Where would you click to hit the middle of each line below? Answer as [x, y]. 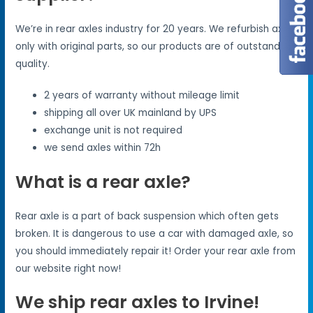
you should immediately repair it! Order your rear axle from [156, 251]
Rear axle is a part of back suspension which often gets [147, 216]
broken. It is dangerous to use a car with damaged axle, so [155, 233]
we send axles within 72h [103, 148]
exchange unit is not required [114, 131]
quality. [33, 64]
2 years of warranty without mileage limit [142, 96]
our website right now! [68, 268]
